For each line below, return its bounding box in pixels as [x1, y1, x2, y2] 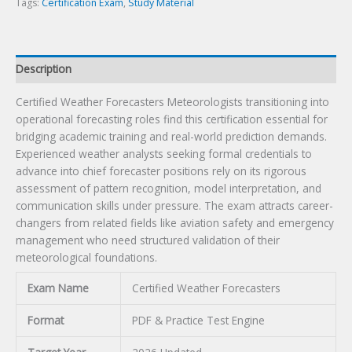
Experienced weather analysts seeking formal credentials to [16, 146, 312, 162]
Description [16, 60, 71, 76]
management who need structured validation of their [16, 233, 280, 248]
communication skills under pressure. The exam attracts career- [16, 198, 333, 214]
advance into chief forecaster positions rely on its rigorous [16, 163, 306, 179]
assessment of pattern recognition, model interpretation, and [16, 181, 321, 196]
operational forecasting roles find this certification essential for [16, 112, 328, 127]
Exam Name [27, 280, 89, 296]
